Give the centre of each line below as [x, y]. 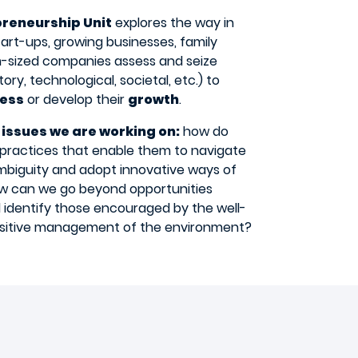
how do [204, 132]
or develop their [76, 100]
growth [153, 100]
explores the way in [173, 23]
